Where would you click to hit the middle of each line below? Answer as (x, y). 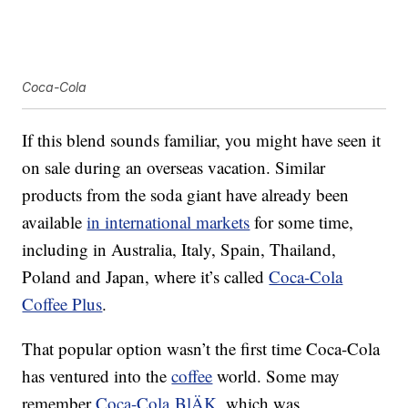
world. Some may (276, 376)
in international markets (168, 222)
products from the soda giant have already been (186, 195)
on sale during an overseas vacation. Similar (174, 168)
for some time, (302, 222)
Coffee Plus (62, 304)
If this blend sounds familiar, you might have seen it (202, 140)
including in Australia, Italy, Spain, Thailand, (179, 250)
